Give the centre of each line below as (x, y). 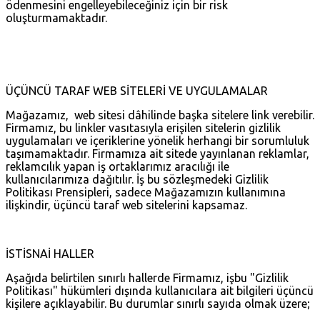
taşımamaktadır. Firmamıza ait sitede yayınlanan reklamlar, (157, 153)
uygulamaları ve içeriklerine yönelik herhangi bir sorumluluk (157, 140)
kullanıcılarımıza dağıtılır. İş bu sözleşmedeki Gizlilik (137, 179)
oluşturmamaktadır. (58, 17)
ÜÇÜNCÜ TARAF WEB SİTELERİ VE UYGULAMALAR (137, 90)
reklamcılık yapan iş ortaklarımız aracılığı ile (117, 166)
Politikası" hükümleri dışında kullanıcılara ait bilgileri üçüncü (160, 290)
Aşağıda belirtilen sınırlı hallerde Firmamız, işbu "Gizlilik (147, 277)
